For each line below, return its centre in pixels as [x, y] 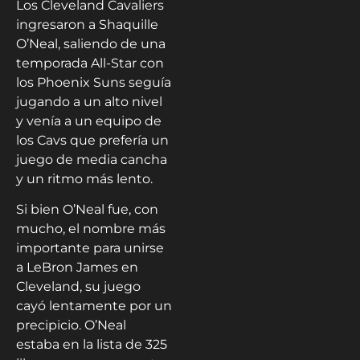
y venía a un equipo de [89, 121]
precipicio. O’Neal [71, 325]
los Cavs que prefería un [92, 140]
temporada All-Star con [90, 63]
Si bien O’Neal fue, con [87, 210]
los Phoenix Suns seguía [94, 82]
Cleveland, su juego [78, 287]
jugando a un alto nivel [89, 102]
